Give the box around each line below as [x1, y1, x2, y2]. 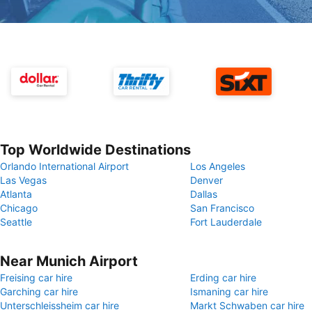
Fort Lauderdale [190, 216, 262, 228]
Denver [190, 174, 223, 186]
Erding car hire [190, 272, 256, 283]
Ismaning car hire [190, 286, 268, 297]
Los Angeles [190, 160, 245, 172]
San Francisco [190, 202, 254, 214]
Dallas [190, 188, 217, 200]
